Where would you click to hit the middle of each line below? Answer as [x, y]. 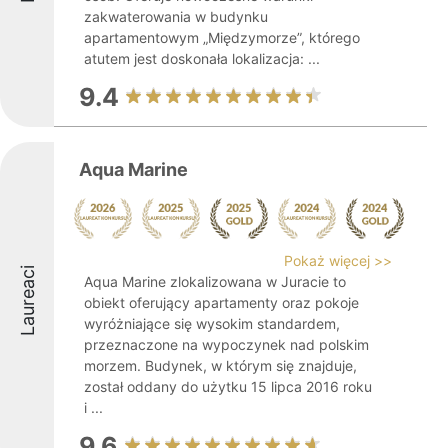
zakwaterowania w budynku [176, 16]
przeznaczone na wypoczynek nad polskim [226, 344]
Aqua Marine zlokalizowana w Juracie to [215, 281]
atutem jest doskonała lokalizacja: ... [202, 58]
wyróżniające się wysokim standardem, [212, 323]
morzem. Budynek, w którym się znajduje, [220, 365]
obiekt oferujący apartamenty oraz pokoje [221, 302]
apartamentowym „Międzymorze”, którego [222, 37]
